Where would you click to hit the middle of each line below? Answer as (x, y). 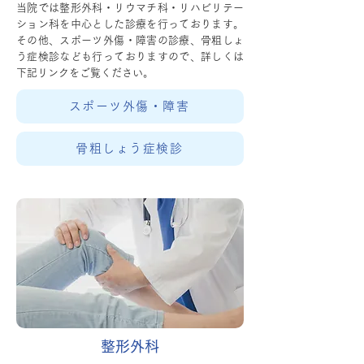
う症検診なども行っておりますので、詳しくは (130, 56)
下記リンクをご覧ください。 (85, 73)
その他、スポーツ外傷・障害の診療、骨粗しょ (130, 40)
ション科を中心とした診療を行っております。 (130, 24)
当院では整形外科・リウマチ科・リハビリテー (130, 8)
